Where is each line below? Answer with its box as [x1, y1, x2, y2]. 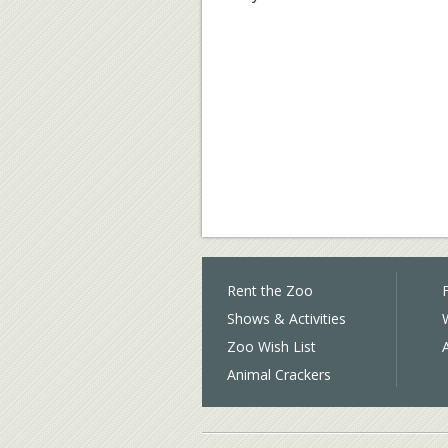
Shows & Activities [227, 309, 346, 328]
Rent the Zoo [227, 281, 313, 300]
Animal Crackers [227, 365, 331, 384]
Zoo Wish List [227, 337, 316, 356]
